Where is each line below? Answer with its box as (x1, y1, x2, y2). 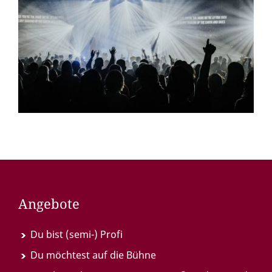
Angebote (18, 194, 80, 213)
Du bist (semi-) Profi (30, 227, 123, 241)
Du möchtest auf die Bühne (30, 248, 156, 262)
